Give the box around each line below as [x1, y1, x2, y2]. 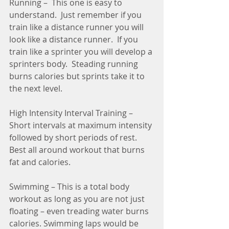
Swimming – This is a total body [9, 180, 131, 192]
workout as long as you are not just [9, 193, 147, 204]
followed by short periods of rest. [9, 131, 143, 143]
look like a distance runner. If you [9, 33, 140, 45]
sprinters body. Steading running [9, 58, 140, 70]
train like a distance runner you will [9, 21, 146, 33]
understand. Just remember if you [9, 9, 144, 20]
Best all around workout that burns [9, 144, 147, 155]
